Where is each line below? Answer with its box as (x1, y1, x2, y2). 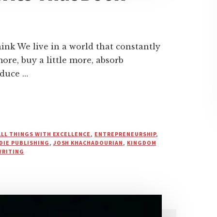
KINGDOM (126, 139, 156, 146)
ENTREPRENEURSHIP (94, 130, 156, 138)
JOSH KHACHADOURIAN (53, 139, 123, 146)
